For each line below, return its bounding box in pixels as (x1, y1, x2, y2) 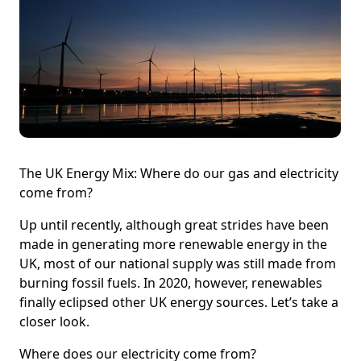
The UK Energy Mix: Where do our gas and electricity (19, 164, 338, 183)
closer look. (19, 313, 89, 331)
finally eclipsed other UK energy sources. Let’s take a (19, 293, 338, 312)
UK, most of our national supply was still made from (19, 255, 336, 273)
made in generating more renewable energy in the (19, 235, 327, 254)
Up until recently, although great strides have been (19, 216, 329, 234)
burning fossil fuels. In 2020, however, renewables (19, 274, 322, 293)
